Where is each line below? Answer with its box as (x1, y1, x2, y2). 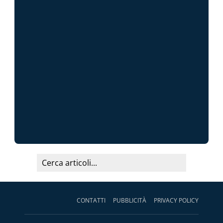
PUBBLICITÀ (113, 196, 146, 205)
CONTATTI (77, 196, 106, 205)
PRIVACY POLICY (154, 196, 199, 205)
